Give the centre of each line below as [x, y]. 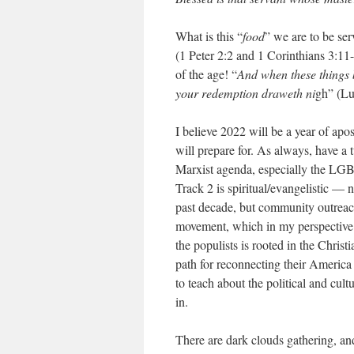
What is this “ [209, 36]
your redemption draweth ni [245, 93]
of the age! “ [206, 74]
